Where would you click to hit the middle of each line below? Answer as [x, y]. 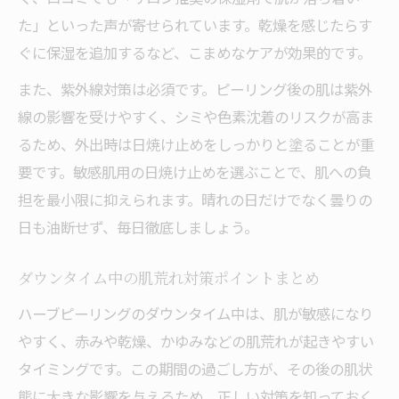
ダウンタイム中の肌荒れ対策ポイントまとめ [169, 280]
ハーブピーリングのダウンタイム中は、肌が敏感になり [195, 313]
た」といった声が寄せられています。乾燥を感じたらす [195, 25]
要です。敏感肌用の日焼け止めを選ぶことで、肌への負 [195, 172]
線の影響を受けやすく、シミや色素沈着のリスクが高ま [196, 117]
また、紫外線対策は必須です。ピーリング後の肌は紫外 [195, 89]
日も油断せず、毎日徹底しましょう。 [138, 227]
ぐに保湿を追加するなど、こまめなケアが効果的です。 [195, 53]
